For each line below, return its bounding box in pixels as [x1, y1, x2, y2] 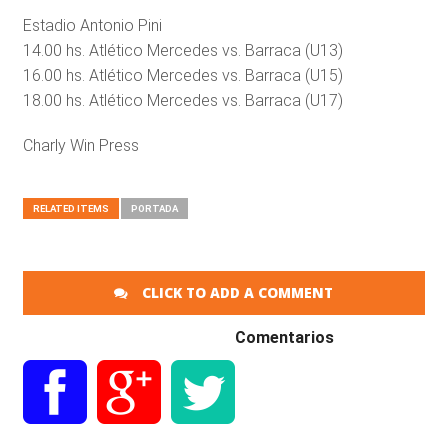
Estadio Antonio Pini [22, 15, 162, 35]
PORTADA [130, 202, 178, 214]
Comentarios [234, 327, 334, 347]
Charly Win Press [22, 135, 139, 155]
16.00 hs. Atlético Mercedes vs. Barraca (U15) [22, 65, 343, 85]
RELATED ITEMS [32, 202, 109, 214]
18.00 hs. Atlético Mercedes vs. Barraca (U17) [22, 90, 343, 110]
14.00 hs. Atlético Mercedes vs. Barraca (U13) [22, 40, 343, 60]
